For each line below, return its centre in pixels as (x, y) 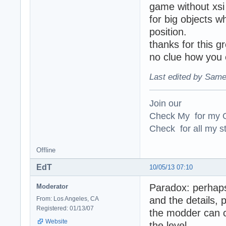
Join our (165, 103)
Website (56, 221)
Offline (46, 150)
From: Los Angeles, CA (68, 199)
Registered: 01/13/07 (65, 208)
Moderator (52, 186)
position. (168, 32)
